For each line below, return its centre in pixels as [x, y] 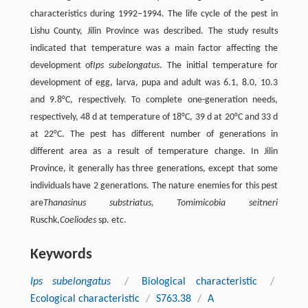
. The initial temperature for [219, 65]
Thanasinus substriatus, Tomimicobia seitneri [161, 203]
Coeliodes [78, 220]
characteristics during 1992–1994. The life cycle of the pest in [154, 14]
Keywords [61, 254]
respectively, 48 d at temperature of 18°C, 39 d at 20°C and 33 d [154, 117]
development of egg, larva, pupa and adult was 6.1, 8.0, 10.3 [154, 82]
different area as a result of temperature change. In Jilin [154, 151]
